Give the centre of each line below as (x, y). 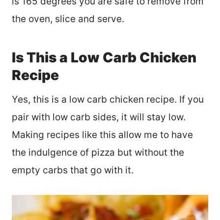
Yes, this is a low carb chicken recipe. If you (108, 100)
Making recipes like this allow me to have (102, 135)
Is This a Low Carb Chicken (104, 58)
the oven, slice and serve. (68, 19)
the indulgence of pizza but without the (98, 153)
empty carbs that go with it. (74, 170)
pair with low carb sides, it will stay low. (99, 117)
